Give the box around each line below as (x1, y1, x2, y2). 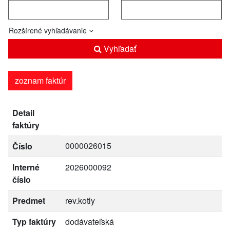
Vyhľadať (102, 43, 136, 54)
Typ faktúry (12, 216, 56, 227)
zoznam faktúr (15, 74, 66, 86)
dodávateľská (65, 216, 114, 227)
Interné (12, 161, 40, 173)
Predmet (12, 195, 45, 206)
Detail (12, 107, 34, 119)
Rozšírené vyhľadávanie (9, 25, 89, 35)
